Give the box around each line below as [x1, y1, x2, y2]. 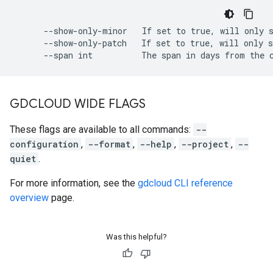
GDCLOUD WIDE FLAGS [10, 96, 146, 112]
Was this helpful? [106, 232, 167, 241]
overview [10, 192, 49, 204]
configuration [10, 138, 79, 150]
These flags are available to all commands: [10, 124, 193, 135]
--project [181, 138, 229, 150]
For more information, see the [10, 177, 138, 189]
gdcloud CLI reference [138, 177, 233, 189]
